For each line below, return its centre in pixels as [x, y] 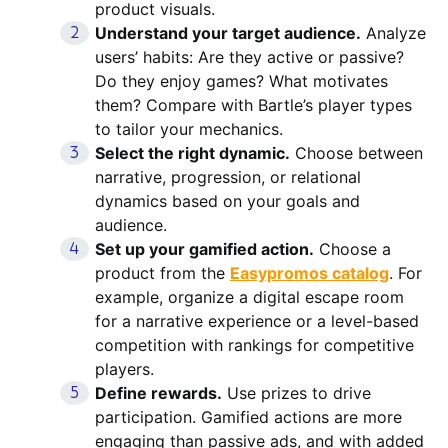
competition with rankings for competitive [254, 344]
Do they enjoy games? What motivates [241, 80]
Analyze [393, 32]
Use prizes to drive [296, 392]
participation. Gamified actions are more [248, 416]
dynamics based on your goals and [227, 200]
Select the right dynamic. [192, 152]
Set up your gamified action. [204, 248]
